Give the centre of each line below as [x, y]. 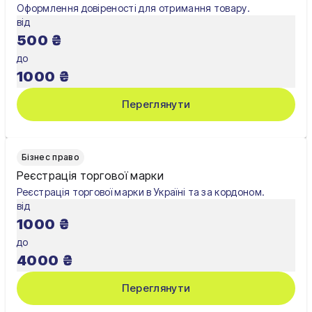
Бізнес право [50, 157]
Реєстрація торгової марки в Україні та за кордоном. [141, 192]
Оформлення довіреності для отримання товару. [134, 8]
